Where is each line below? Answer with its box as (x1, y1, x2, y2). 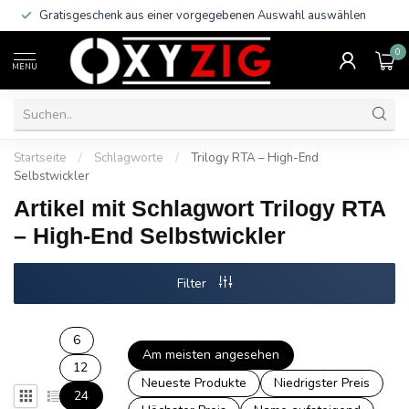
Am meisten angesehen (142, 346, 280, 363)
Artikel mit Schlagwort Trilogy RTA (14, 195, 385, 221)
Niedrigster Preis (274, 374, 371, 392)
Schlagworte (94, 150, 163, 166)
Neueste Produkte (142, 374, 247, 392)
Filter (177, 275, 210, 292)
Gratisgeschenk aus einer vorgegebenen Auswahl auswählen (39, 7, 366, 24)
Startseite (14, 150, 67, 166)
